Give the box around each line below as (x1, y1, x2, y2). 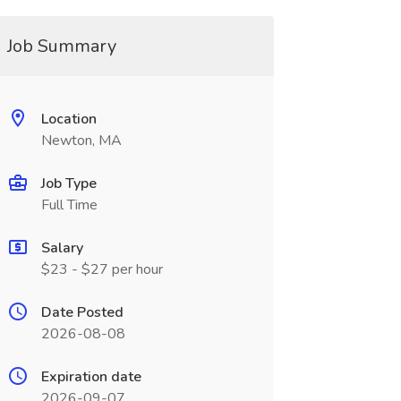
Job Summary (6, 34, 116, 58)
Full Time (40, 195, 98, 215)
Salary (40, 238, 83, 258)
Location (40, 109, 97, 129)
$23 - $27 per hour (40, 260, 163, 279)
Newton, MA (40, 131, 122, 150)
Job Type (40, 174, 97, 193)
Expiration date (40, 367, 141, 387)
